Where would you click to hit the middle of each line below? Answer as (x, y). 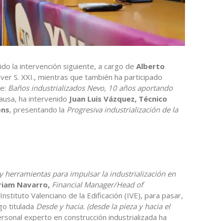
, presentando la (38, 109)
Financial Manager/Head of (97, 184)
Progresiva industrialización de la (122, 109)
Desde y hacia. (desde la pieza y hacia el (103, 206)
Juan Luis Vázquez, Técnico (118, 98)
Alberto (150, 66)
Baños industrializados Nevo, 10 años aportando (90, 88)
